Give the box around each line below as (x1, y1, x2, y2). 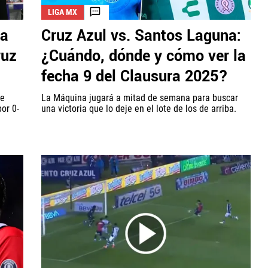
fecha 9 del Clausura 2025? (41, 65, 228, 87)
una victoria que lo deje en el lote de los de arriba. (41, 102, 236, 114)
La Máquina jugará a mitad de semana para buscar (41, 92, 238, 103)
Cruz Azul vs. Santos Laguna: (41, 25, 241, 47)
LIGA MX (48, 7, 77, 17)
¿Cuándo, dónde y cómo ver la (41, 45, 246, 67)
